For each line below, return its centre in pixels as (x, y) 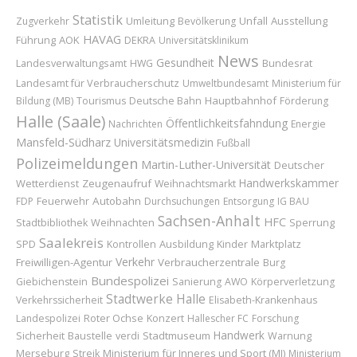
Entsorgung (249, 202)
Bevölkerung (207, 22)
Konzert (165, 318)
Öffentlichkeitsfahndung (227, 124)
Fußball (233, 143)
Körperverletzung (293, 282)
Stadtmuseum (177, 336)
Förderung (304, 101)
